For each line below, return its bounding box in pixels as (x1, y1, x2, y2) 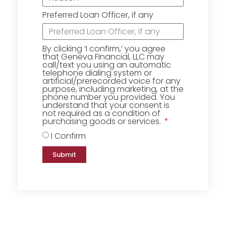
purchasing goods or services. (42, 116, 163, 128)
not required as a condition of (42, 107, 160, 120)
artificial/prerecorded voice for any (42, 75, 181, 87)
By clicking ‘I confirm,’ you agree (42, 43, 165, 55)
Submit (52, 150, 76, 160)
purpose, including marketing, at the (42, 83, 184, 95)
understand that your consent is (42, 99, 169, 111)
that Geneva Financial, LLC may (42, 51, 164, 63)
